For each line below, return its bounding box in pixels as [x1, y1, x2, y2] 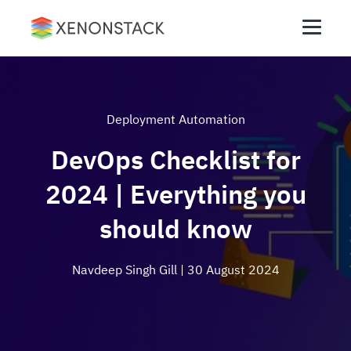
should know [99, 212, 252, 245]
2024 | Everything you [45, 177, 306, 211]
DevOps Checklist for [50, 143, 301, 176]
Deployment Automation [106, 111, 245, 127]
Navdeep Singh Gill [71, 262, 180, 277]
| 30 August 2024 [179, 262, 280, 277]
